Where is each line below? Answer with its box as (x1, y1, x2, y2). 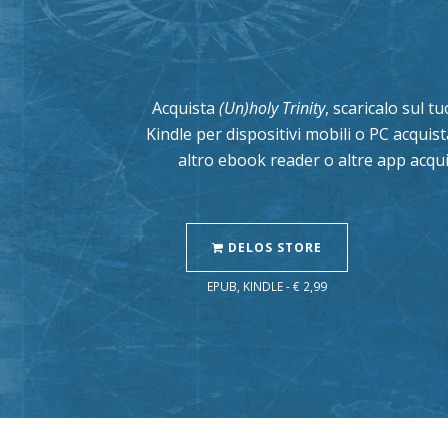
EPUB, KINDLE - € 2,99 (207, 277, 327, 294)
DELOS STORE (224, 238, 322, 256)
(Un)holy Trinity (219, 96, 325, 119)
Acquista (152, 96, 219, 119)
